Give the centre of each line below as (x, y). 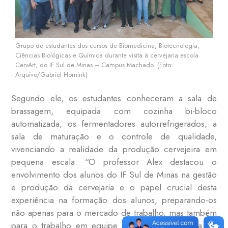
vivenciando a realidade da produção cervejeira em (114, 149)
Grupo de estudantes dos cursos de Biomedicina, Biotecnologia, (107, 45)
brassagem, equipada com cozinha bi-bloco (114, 111)
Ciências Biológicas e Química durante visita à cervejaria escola (107, 55)
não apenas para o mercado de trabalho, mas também (114, 213)
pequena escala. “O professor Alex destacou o (114, 162)
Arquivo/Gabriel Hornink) (51, 74)
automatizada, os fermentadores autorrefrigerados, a (114, 124)
